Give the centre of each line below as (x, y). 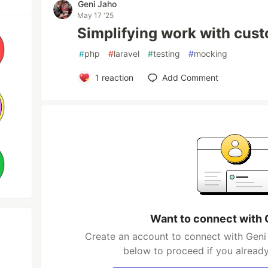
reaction (116, 77)
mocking (211, 54)
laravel (127, 54)
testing (167, 54)
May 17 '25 (96, 15)
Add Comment (190, 77)
